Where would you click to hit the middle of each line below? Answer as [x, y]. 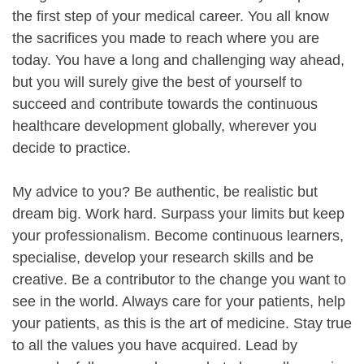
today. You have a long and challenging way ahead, [178, 60]
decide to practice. [71, 147]
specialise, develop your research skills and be [163, 257]
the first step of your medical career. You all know [171, 16]
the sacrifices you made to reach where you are [166, 38]
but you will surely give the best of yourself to [157, 82]
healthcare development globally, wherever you [165, 126]
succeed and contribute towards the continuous [165, 104]
